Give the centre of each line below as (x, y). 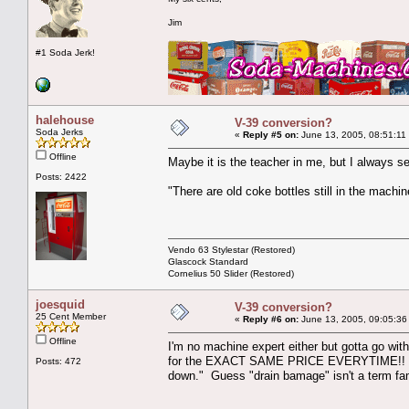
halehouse (65, 120)
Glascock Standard (208, 261)
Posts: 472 (58, 361)
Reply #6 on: (271, 319)
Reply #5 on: (271, 134)
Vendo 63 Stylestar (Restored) (231, 249)
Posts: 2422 (61, 176)
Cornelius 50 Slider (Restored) (231, 273)
